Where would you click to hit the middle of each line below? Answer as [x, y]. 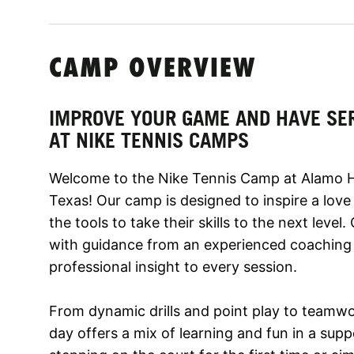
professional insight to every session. [173, 266]
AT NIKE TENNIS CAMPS [149, 140]
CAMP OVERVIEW [153, 70]
